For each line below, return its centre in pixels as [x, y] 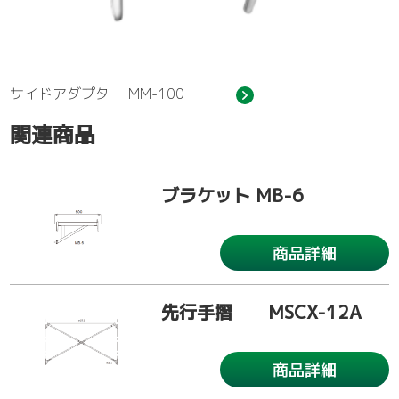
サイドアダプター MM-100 [98, 94]
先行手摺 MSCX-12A [262, 312]
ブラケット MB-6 [233, 195]
